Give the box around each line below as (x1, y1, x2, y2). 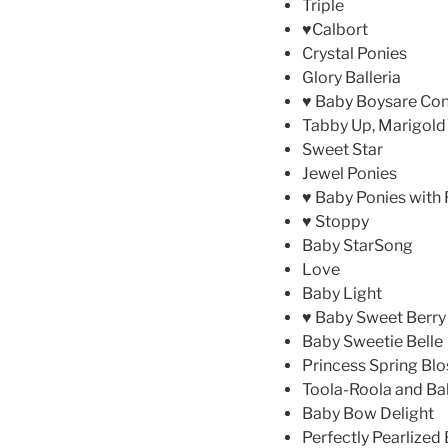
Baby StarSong (302, 236, 413, 256)
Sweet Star (302, 140, 383, 160)
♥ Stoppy (302, 212, 369, 232)
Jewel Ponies (302, 164, 397, 184)
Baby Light (302, 284, 382, 304)
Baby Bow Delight (302, 404, 434, 424)
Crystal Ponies (302, 44, 407, 64)
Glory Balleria (302, 68, 401, 88)
